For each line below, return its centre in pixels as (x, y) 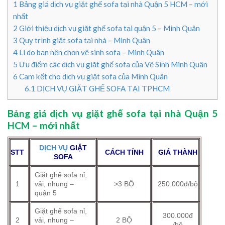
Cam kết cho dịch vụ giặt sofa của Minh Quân (93, 76)
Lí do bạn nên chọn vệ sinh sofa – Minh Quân (91, 52)
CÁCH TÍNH (124, 152)
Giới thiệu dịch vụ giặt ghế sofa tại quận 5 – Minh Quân (109, 28)
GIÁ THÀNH (178, 152)
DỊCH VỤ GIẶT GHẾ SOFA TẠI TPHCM (102, 88)
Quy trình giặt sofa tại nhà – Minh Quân (84, 40)
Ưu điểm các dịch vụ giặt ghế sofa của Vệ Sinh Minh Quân (113, 64)
